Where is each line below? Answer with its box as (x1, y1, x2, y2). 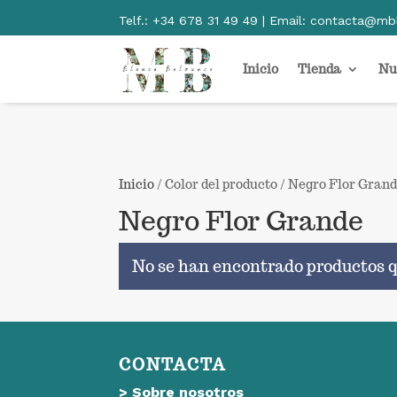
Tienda (298, 61, 342, 77)
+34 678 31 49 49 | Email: (152, 13, 311, 27)
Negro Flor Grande (119, 203, 364, 237)
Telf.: (119, 13, 153, 27)
